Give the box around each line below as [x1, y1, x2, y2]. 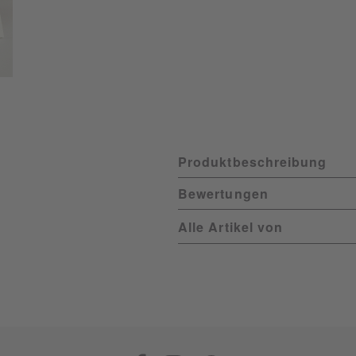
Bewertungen [178, 184, 269, 203]
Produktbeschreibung [178, 153, 327, 171]
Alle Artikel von [178, 217, 284, 236]
